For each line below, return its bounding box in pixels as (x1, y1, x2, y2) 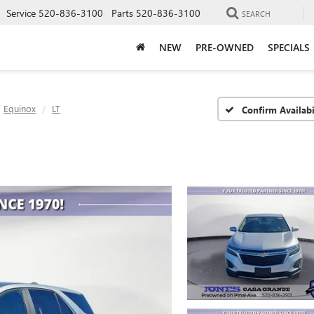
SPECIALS (268, 40, 310, 54)
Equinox (4, 102, 36, 114)
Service (6, 6, 36, 20)
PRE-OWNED (196, 40, 254, 54)
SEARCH (242, 8, 271, 19)
